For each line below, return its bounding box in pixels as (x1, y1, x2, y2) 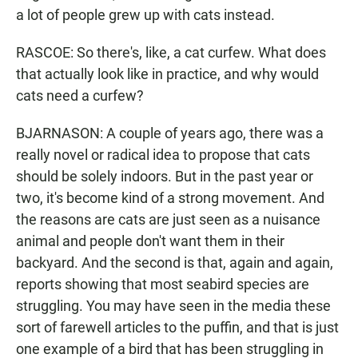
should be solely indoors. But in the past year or (16, 168, 313, 185)
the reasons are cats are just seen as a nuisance (16, 211, 320, 228)
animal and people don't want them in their (16, 233, 284, 249)
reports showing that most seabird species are (16, 276, 309, 292)
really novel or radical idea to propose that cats (16, 146, 310, 163)
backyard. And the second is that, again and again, (16, 254, 333, 271)
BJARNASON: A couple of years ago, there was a (16, 125, 324, 141)
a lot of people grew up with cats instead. (16, 6, 275, 23)
